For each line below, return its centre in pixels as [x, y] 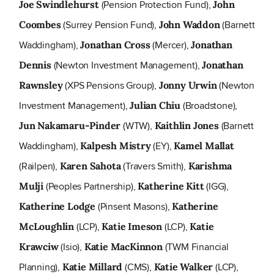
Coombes [40, 25]
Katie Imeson [132, 227]
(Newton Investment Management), [127, 65]
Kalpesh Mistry [116, 146]
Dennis [35, 65]
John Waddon [191, 25]
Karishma [210, 166]
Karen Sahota [90, 166]
